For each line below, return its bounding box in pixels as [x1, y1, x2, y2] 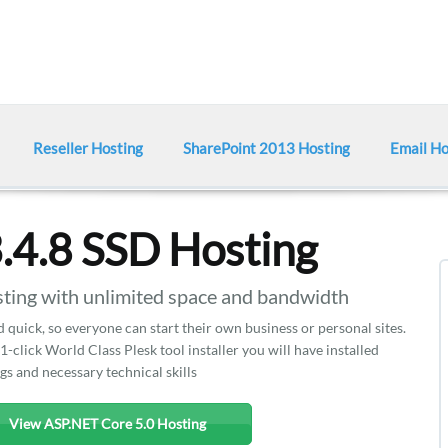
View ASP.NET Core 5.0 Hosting [9, 415, 206, 432]
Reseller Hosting [33, 139, 143, 157]
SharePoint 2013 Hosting [183, 139, 350, 157]
